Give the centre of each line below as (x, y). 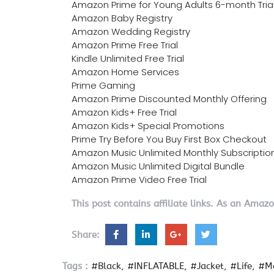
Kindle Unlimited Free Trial (128, 58)
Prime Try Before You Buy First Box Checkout (169, 139)
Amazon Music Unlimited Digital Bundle (158, 166)
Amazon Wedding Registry (131, 31)
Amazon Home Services (125, 72)
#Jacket (207, 266)
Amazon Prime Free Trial (125, 45)
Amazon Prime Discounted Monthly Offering (169, 98)
